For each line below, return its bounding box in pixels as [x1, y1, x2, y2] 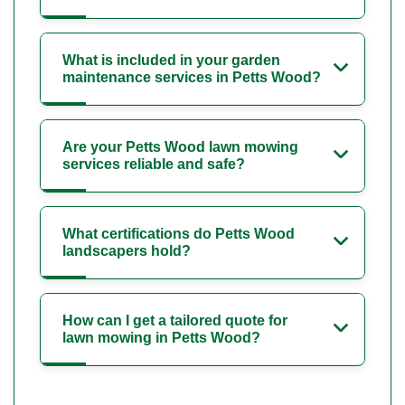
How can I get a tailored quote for [62, 312, 287, 328]
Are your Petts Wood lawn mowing [62, 138, 298, 155]
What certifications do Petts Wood [62, 225, 295, 241]
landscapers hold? [62, 242, 191, 259]
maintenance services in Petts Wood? [62, 69, 321, 85]
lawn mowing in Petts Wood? [62, 329, 260, 345]
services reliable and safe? [62, 155, 245, 172]
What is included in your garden [62, 52, 280, 68]
